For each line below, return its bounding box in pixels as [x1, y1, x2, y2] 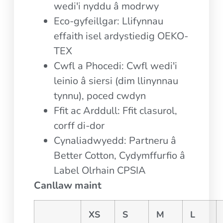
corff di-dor [54, 118, 105, 132]
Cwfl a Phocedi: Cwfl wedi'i [54, 59, 178, 73]
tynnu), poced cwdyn [54, 89, 146, 103]
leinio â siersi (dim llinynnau [54, 74, 179, 88]
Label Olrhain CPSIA [54, 163, 146, 177]
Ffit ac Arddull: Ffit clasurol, [54, 104, 178, 117]
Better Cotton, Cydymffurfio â [54, 148, 186, 162]
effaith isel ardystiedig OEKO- [54, 29, 189, 43]
